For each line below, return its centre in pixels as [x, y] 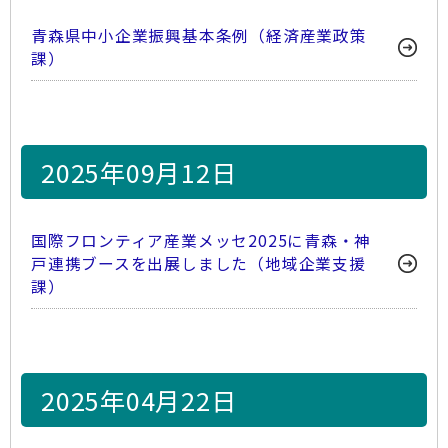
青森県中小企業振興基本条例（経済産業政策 [199, 35]
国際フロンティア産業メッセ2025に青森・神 [201, 240]
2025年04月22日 [139, 400]
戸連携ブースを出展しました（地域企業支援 [198, 263]
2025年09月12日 [139, 172]
